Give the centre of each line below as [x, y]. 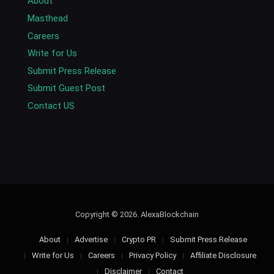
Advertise [91, 239]
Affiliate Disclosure [223, 255]
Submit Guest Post [66, 88]
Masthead [48, 18]
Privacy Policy [153, 255]
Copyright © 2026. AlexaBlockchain [137, 214]
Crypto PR [139, 239]
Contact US [51, 106]
